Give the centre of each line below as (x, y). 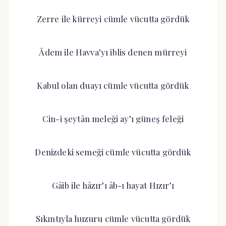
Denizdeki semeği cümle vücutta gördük (113, 152)
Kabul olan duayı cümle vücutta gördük (113, 85)
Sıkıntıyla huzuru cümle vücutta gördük (113, 218)
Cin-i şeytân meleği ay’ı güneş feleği (113, 119)
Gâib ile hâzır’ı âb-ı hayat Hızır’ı (113, 185)
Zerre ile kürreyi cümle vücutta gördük (113, 19)
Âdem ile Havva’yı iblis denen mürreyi (113, 52)
